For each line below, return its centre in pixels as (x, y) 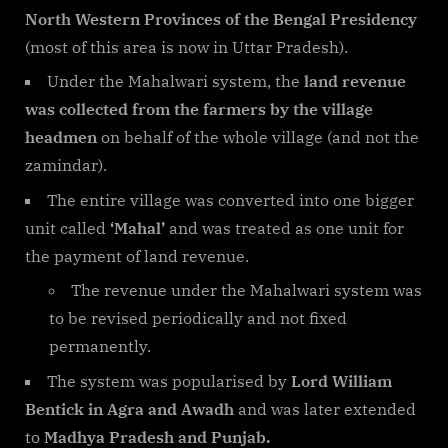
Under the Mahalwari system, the (175, 81)
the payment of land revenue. (137, 255)
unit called (67, 227)
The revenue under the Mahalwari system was (246, 290)
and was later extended (325, 408)
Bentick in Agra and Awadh (129, 408)
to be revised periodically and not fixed (198, 318)
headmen (61, 137)
